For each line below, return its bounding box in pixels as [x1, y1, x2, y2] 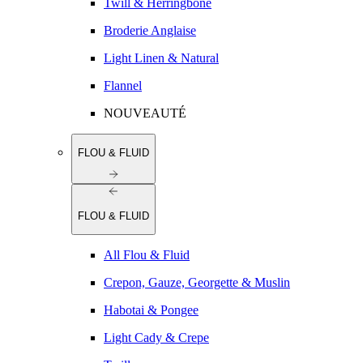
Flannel [104, 78, 142, 92]
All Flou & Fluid [104, 248, 190, 263]
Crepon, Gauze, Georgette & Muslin [104, 275, 290, 290]
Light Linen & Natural [104, 50, 219, 65]
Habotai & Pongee [104, 303, 199, 318]
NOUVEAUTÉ [104, 105, 186, 120]
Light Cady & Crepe [104, 331, 209, 345]
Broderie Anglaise [104, 23, 196, 37]
